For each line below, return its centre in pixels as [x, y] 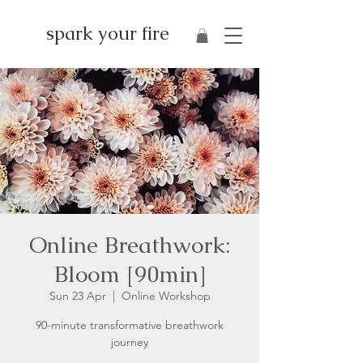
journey [130, 342]
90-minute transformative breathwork [130, 325]
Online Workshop [166, 296]
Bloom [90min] [130, 274]
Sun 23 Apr [77, 296]
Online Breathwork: [130, 245]
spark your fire [108, 33]
